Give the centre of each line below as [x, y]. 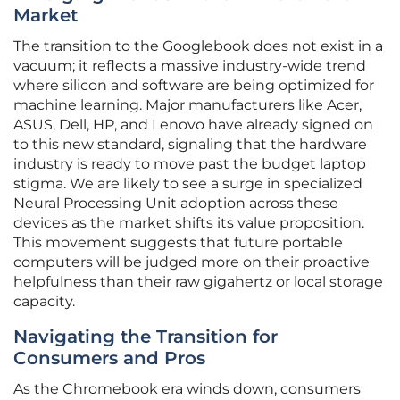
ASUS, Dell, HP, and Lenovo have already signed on [193, 125]
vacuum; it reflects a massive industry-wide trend [190, 66]
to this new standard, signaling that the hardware [190, 145]
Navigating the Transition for [146, 337]
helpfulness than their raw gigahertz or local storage [198, 282]
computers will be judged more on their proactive [192, 262]
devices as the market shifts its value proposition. [189, 223]
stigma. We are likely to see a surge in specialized [188, 184]
